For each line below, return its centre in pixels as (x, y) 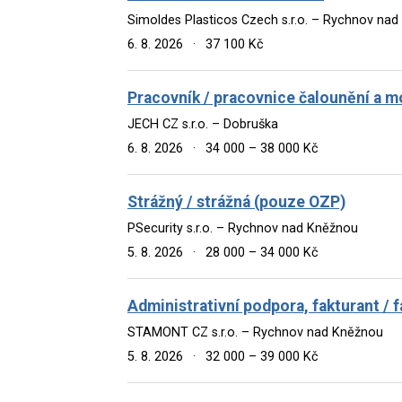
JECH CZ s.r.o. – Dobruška (203, 124)
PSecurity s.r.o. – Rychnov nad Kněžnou (243, 228)
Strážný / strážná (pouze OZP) (236, 201)
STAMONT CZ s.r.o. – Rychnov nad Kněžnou (255, 332)
